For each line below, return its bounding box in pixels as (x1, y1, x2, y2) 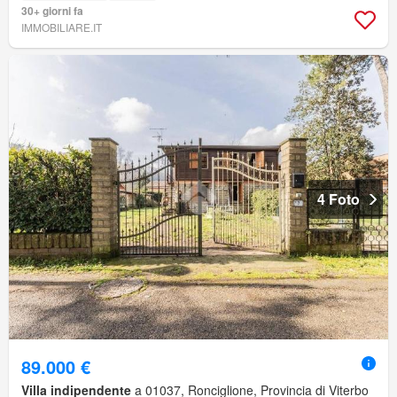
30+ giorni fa (21, 3, 83, 19)
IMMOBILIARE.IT (21, 19, 102, 35)
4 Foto (317, 189, 360, 210)
